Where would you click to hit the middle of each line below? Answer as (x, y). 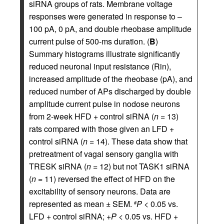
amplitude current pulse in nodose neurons (104, 104)
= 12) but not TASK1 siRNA (140, 166)
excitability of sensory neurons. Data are (100, 191)
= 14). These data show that (137, 141)
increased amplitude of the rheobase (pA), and (111, 79)
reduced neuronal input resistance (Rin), (100, 66)
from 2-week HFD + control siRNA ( (91, 116)
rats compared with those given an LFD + (101, 129)
